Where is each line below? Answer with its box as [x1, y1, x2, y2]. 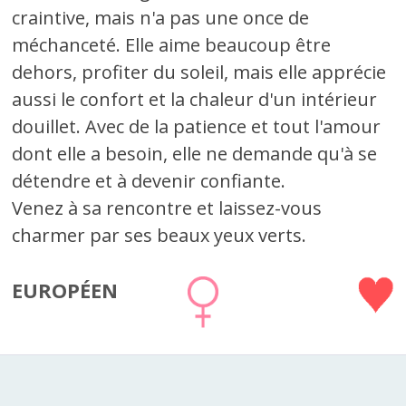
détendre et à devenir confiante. [12, 169, 286, 193]
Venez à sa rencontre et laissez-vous [12, 196, 323, 220]
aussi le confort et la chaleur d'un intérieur [12, 87, 378, 111]
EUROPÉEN [12, 276, 119, 304]
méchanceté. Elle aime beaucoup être [12, 33, 332, 57]
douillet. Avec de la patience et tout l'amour [12, 114, 382, 139]
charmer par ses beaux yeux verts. [12, 223, 307, 247]
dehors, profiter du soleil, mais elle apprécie [12, 60, 387, 84]
